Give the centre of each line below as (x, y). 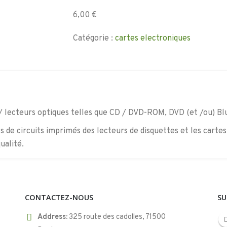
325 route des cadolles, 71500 (117, 217)
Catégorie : (94, 39)
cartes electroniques (153, 39)
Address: (52, 217)
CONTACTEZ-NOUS (59, 198)
